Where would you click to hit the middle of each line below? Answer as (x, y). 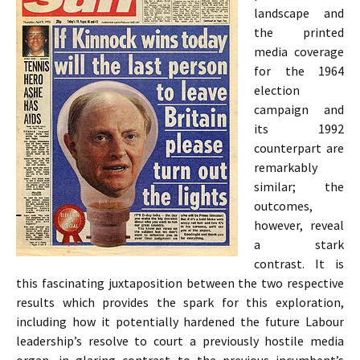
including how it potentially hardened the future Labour (180, 321)
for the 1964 (299, 71)
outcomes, (283, 206)
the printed (299, 32)
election (277, 90)
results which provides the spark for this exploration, (180, 302)
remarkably (286, 167)
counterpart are (299, 148)
